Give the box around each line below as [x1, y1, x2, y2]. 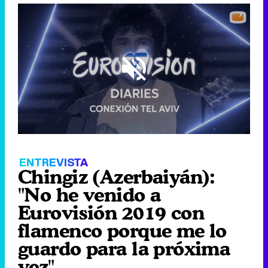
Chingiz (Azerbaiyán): [18, 165, 215, 189]
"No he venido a [18, 183, 161, 207]
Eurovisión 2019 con [18, 201, 205, 225]
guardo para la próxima [18, 237, 230, 261]
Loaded [32, 89, 54, 96]
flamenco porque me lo [18, 219, 227, 243]
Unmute [103, 112, 126, 120]
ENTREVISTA [19, 154, 88, 170]
